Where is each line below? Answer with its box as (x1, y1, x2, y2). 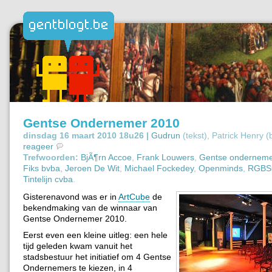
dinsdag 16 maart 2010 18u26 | (23, 130, 149, 140)
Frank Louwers (137, 152, 194, 162)
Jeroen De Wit (65, 163, 120, 173)
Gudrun (151, 130, 180, 140)
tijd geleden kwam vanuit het (23, 240, 132, 251)
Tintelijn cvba (23, 174, 73, 184)
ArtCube (118, 191, 150, 202)
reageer (23, 141, 53, 151)
